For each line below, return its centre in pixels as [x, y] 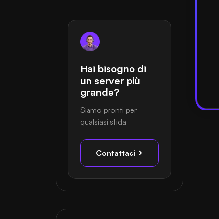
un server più [110, 80]
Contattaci [116, 153]
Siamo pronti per [109, 110]
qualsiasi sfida [103, 121]
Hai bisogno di [113, 68]
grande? [100, 92]
